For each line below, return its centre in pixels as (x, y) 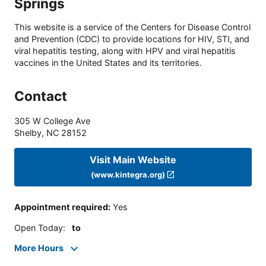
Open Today (39, 227)
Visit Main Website (133, 159)
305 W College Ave (52, 121)
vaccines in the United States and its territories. (108, 63)
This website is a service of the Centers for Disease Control (132, 27)
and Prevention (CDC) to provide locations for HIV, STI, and (132, 39)
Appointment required (61, 207)
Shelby (28, 133)
